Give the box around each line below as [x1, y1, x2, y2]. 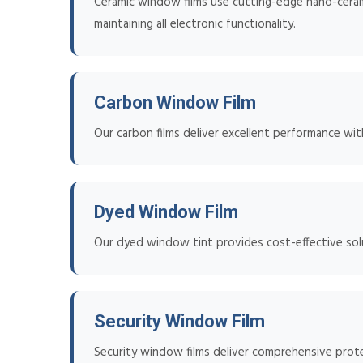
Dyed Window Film [94, 202, 238, 223]
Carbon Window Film [94, 92, 256, 113]
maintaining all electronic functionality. [94, 15, 296, 35]
